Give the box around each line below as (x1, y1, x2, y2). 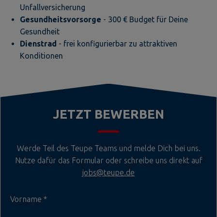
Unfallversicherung (20, 2, 85, 12)
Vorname (10, 194, 44, 203)
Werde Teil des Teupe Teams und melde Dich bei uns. (16, 143, 201, 153)
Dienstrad (20, 39, 59, 48)
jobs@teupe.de (82, 168, 135, 177)
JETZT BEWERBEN (53, 107, 164, 121)
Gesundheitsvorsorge (20, 15, 103, 24)
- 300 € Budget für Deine (103, 15, 188, 24)
